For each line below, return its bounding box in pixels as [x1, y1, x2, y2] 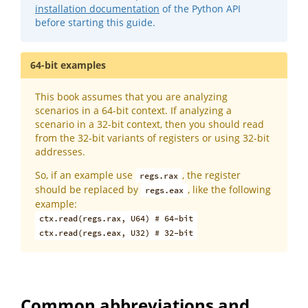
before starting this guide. [35, 16, 155, 30]
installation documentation [35, 2, 159, 16]
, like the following [188, 183, 272, 197]
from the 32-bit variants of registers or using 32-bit [35, 131, 269, 145]
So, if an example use [35, 168, 135, 182]
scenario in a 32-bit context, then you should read [35, 118, 264, 131]
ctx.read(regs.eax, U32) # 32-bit [39, 228, 194, 239]
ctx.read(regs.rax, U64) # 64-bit [39, 213, 194, 224]
